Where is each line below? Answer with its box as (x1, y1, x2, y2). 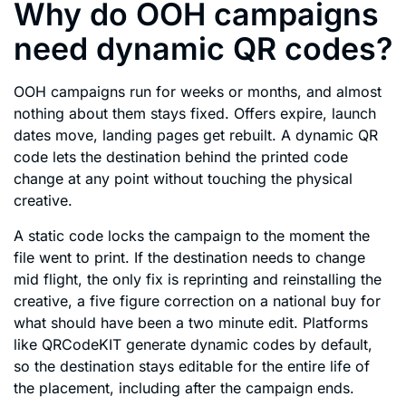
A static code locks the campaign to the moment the (14, 226, 370, 245)
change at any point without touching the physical (14, 169, 353, 188)
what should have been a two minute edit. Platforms (14, 313, 368, 332)
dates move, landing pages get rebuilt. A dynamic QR (14, 126, 378, 145)
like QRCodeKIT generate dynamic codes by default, (14, 334, 372, 353)
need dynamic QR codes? (14, 30, 392, 68)
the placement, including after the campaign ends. (14, 378, 354, 397)
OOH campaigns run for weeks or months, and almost (14, 82, 382, 101)
